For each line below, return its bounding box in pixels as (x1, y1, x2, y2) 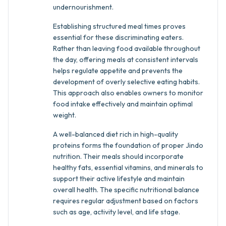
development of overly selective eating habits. (53, 77, 200, 86)
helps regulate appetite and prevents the (53, 66, 183, 75)
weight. (53, 110, 76, 120)
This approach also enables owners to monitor (53, 88, 203, 97)
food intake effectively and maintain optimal (53, 99, 193, 108)
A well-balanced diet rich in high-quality (53, 130, 178, 139)
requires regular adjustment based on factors (53, 196, 198, 205)
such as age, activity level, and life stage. (53, 207, 180, 216)
